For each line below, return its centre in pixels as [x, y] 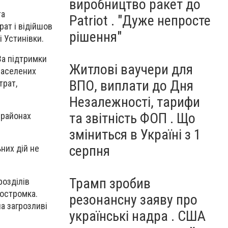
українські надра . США [137, 216]
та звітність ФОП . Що [132, 118]
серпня [90, 151]
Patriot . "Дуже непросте [140, 21]
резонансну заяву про [133, 200]
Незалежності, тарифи [135, 102]
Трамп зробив [110, 183]
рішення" [95, 37]
